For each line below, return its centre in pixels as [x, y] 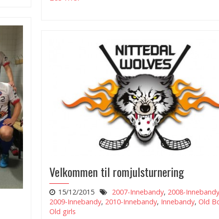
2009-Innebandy [75, 201]
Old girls [63, 211]
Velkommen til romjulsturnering [117, 171]
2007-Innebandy [138, 192]
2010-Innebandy [131, 201]
